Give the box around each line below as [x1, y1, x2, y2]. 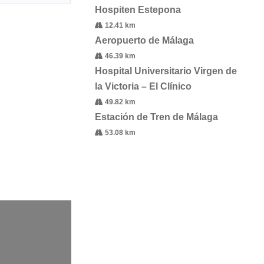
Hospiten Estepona [94, 4, 181, 15]
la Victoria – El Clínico [94, 81, 192, 91]
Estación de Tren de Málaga [94, 111, 218, 122]
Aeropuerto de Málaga [94, 35, 194, 45]
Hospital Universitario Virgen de [94, 65, 237, 76]
